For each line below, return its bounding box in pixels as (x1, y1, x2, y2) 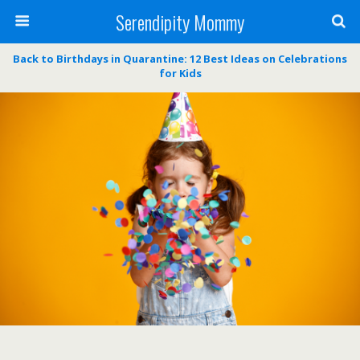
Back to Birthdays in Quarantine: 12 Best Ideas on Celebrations (13, 51, 347, 66)
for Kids (158, 66, 202, 80)
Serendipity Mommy (116, 7, 244, 36)
